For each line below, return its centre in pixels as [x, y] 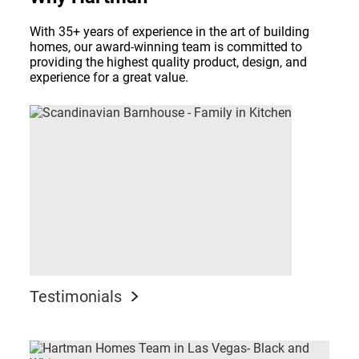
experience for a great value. [109, 78]
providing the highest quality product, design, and [169, 63]
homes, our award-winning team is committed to [166, 47]
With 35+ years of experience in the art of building [170, 32]
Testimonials [76, 297]
